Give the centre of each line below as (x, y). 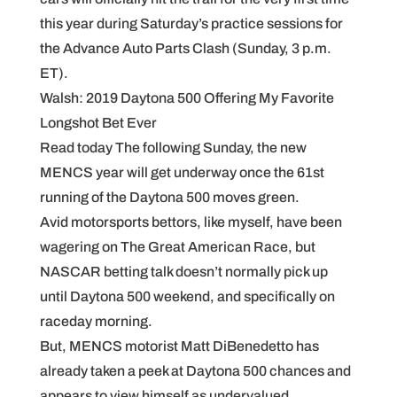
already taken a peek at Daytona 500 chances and (195, 371)
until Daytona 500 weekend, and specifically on (187, 296)
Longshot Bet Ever (98, 123)
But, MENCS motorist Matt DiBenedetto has (179, 346)
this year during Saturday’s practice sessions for (191, 23)
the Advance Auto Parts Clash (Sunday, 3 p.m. (185, 48)
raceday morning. (96, 321)
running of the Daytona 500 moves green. (169, 197)
